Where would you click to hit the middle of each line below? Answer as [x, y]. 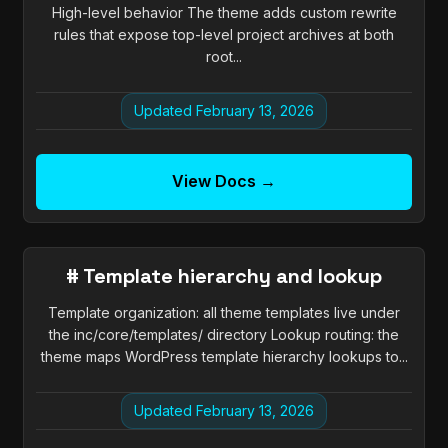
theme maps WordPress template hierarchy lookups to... [224, 357]
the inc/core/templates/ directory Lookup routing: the [224, 335]
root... [224, 57]
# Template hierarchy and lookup [224, 276]
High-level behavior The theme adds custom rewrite [224, 13]
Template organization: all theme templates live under [224, 313]
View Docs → [224, 181]
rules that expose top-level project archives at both [224, 35]
